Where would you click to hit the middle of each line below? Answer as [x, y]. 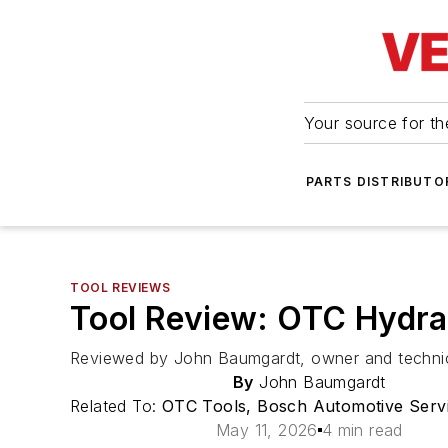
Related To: [116, 406]
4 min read [362, 430]
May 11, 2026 [267, 430]
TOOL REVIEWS [120, 287]
